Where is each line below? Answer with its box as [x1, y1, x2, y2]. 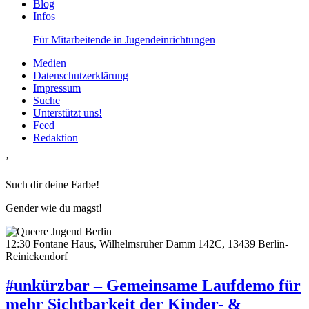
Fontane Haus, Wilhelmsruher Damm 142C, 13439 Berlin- [33, 238, 288, 250]
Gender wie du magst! [6, 202, 102, 215]
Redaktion [33, 132, 78, 144]
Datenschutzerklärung [33, 70, 128, 82]
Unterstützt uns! [33, 107, 102, 119]
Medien [33, 57, 66, 70]
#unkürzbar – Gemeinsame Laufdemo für [6, 276, 301, 295]
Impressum [33, 82, 81, 94]
